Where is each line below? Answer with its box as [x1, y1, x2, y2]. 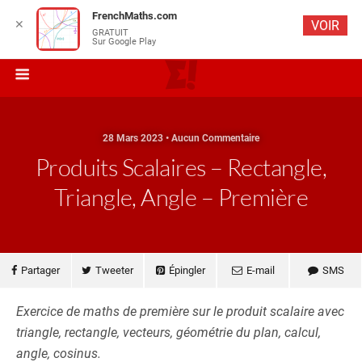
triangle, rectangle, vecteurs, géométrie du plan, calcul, [16, 325, 321, 340]
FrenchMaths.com [92, 10, 177, 22]
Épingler [168, 264, 205, 276]
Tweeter [95, 264, 133, 276]
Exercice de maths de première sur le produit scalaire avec [16, 304, 344, 319]
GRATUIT [92, 27, 128, 38]
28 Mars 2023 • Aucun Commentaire [103, 133, 259, 144]
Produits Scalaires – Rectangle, [35, 153, 327, 182]
